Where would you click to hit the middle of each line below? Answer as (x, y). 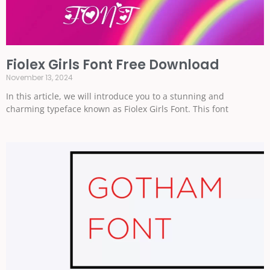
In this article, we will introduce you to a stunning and (115, 96)
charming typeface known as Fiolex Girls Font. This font (117, 109)
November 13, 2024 (39, 77)
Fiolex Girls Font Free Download (113, 65)
